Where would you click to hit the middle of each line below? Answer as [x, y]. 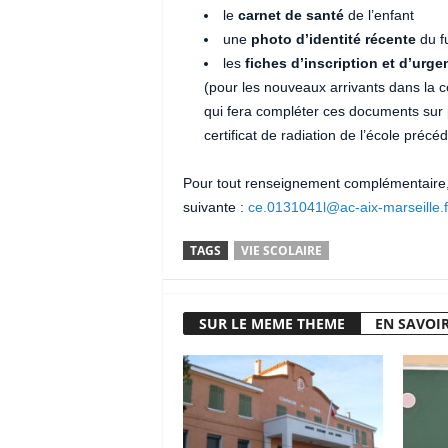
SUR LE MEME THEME [271, 323]
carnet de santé [290, 15]
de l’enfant [378, 15]
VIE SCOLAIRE [281, 250]
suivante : [215, 207]
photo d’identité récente [333, 39]
